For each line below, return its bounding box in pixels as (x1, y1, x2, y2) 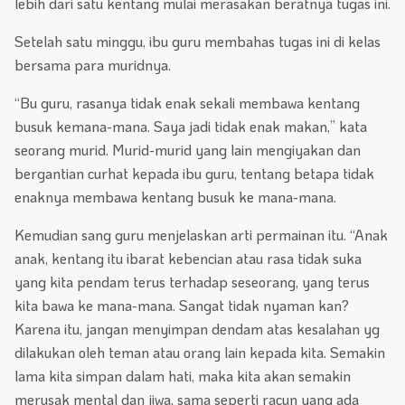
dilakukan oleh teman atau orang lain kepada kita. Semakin (14, 343, 385, 363)
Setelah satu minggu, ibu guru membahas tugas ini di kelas (14, 32, 381, 52)
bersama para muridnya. (14, 55, 171, 75)
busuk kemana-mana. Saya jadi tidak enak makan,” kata (14, 117, 367, 137)
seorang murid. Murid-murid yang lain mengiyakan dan (14, 140, 361, 160)
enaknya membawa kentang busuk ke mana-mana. (14, 187, 336, 207)
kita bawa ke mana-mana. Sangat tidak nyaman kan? (14, 296, 349, 316)
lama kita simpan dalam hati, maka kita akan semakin (14, 366, 351, 386)
